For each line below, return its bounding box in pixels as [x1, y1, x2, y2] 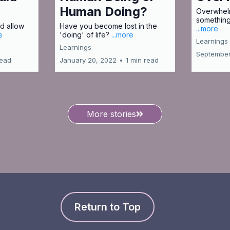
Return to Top [74, 200, 141, 213]
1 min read [125, 56, 159, 64]
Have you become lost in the [59, 22, 157, 30]
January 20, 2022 [59, 56, 117, 64]
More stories [87, 109, 136, 119]
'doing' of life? [59, 30, 111, 39]
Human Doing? [59, 4, 147, 19]
